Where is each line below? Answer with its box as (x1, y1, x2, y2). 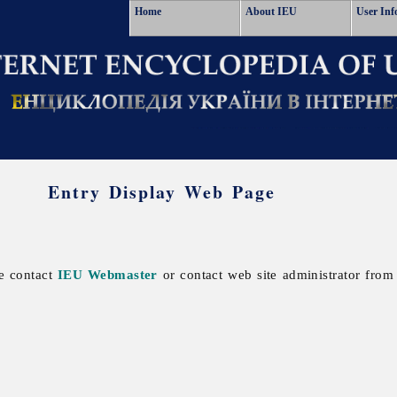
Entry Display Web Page (47, 179, 276, 205)
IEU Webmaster (57, 266, 158, 282)
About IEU (245, 5, 297, 18)
